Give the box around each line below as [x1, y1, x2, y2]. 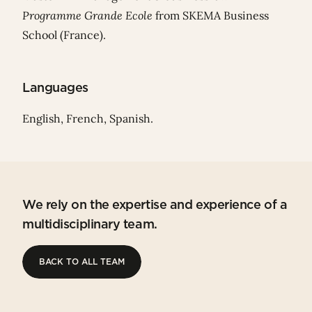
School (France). [22, 28, 109, 42]
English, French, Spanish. [22, 111, 153, 126]
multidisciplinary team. [22, 217, 157, 232]
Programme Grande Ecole [22, 8, 155, 23]
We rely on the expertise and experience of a [22, 197, 288, 212]
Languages [22, 80, 88, 95]
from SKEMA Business [155, 8, 269, 23]
